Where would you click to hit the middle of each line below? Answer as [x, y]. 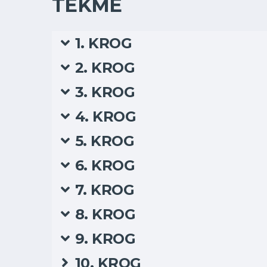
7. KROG [105, 190]
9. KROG [105, 239]
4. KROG [105, 117]
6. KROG [105, 165]
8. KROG [105, 214]
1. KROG [103, 43]
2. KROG [105, 68]
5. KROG [105, 141]
